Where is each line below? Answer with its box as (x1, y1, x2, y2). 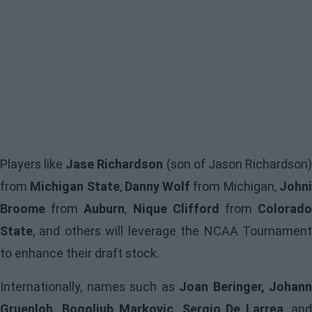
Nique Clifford (132, 201, 219, 217)
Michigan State (30, 178, 120, 195)
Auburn (84, 201, 125, 217)
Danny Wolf (124, 178, 191, 195)
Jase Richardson (65, 156, 164, 173)
